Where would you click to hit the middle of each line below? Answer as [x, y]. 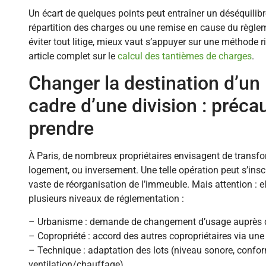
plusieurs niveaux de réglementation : [106, 199]
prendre [61, 129]
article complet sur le [73, 56]
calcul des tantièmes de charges [185, 56]
